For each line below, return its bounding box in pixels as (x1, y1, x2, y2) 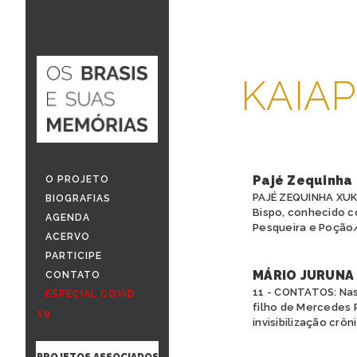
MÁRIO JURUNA (253, 268, 354, 283)
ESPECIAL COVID (45, 288, 135, 300)
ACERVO (45, 230, 90, 242)
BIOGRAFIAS (45, 192, 111, 204)
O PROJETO (45, 173, 109, 185)
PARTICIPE (45, 249, 102, 261)
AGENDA (45, 211, 90, 223)
